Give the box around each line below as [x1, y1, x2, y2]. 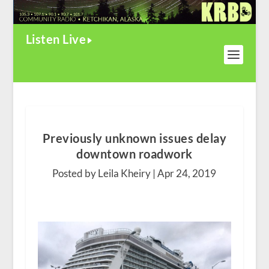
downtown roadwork [76, 147, 193, 162]
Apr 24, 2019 [157, 167, 217, 180]
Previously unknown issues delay [42, 131, 227, 146]
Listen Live [25, 32, 86, 47]
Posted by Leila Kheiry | [52, 167, 158, 180]
